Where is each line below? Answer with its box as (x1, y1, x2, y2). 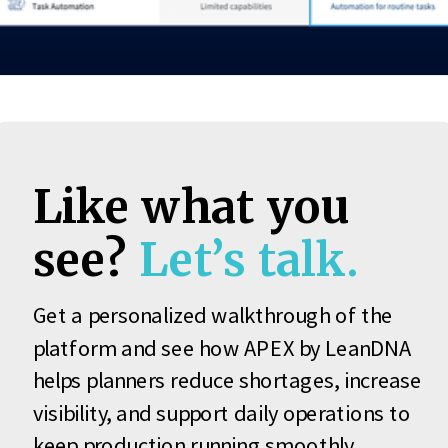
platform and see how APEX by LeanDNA (32, 333, 412, 363)
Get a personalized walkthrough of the (32, 300, 393, 330)
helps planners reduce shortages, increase (32, 365, 422, 395)
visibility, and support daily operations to (32, 398, 411, 428)
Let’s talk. (138, 232, 359, 289)
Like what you (32, 180, 351, 237)
